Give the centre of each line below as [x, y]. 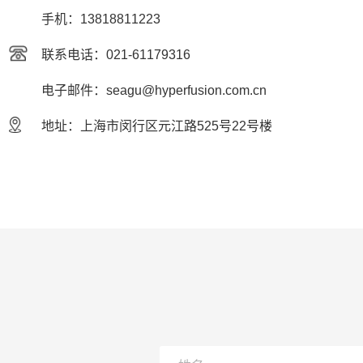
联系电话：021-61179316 [116, 55]
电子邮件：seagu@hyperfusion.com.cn [154, 90]
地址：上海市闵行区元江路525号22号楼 [157, 126]
